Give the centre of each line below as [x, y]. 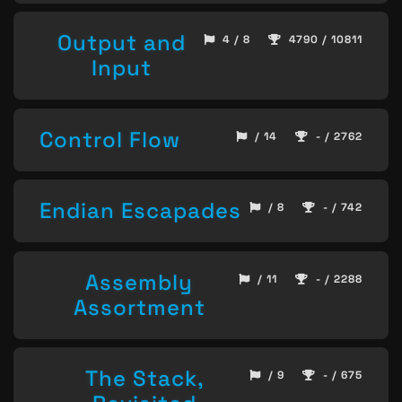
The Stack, [144, 379]
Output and [122, 43]
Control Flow [110, 139]
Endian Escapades [140, 211]
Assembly [139, 282]
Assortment [139, 307]
